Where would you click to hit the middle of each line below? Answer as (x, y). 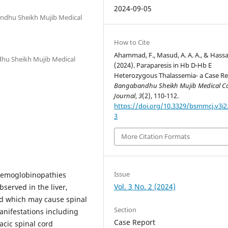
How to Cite (132, 42)
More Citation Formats (156, 137)
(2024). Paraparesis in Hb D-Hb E (163, 65)
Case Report (135, 222)
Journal (125, 96)
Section (125, 209)
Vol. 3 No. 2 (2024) (145, 186)
